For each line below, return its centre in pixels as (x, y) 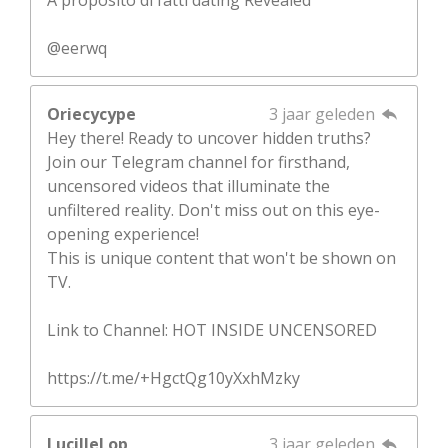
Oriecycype (91, 113)
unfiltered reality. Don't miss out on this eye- (213, 209)
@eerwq (77, 47)
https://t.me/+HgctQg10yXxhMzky (173, 377)
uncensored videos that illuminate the (188, 185)
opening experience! (123, 233)
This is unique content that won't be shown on (221, 257)
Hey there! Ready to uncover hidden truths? (209, 137)
